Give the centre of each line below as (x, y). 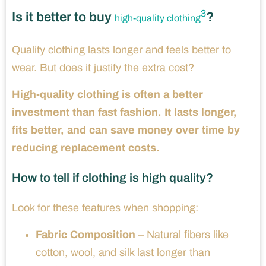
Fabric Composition (85, 235)
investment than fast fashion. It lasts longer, (124, 113)
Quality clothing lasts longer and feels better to (121, 50)
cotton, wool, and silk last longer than (123, 253)
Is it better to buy (63, 18)
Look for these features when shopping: (105, 208)
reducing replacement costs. (86, 148)
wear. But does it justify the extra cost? (103, 68)
